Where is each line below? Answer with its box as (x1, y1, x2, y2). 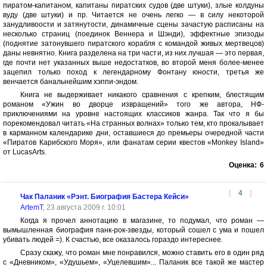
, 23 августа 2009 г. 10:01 (42, 203, 126, 212)
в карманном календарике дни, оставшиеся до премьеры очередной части (3, 129, 264, 137)
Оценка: (229, 161, 257, 169)
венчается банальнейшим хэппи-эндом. (3, 77, 138, 86)
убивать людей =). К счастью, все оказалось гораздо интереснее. (3, 235, 223, 244)
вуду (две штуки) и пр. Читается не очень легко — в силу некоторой (3, 11, 264, 19)
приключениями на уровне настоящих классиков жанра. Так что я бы (3, 110, 264, 118)
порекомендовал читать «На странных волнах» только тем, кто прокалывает (3, 119, 264, 128)
